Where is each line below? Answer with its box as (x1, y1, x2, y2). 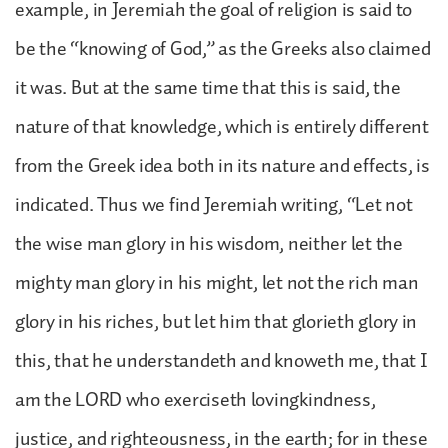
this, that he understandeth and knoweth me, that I (15, 344, 428, 377)
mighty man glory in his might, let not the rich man (15, 266, 419, 299)
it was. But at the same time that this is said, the (15, 71, 401, 104)
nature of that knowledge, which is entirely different (15, 110, 429, 143)
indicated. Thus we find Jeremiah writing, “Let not (15, 188, 413, 221)
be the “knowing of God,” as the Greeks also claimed (15, 32, 431, 65)
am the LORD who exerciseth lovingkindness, (15, 383, 376, 416)
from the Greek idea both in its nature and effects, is (15, 149, 430, 182)
